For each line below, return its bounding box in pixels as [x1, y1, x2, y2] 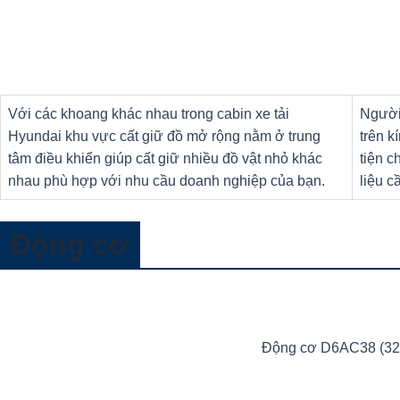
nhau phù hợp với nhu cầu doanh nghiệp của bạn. [8, 173, 325, 189]
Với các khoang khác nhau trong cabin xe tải [8, 106, 289, 122]
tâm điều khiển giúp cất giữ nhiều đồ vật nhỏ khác [8, 151, 322, 167]
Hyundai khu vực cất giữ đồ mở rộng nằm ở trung [8, 129, 321, 145]
